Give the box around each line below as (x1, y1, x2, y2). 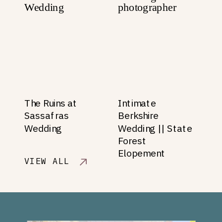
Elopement (118, 147, 166, 160)
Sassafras (24, 110, 69, 122)
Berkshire (118, 110, 159, 122)
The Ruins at (24, 97, 77, 110)
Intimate (118, 97, 156, 110)
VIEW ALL (24, 156, 70, 166)
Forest (118, 134, 147, 147)
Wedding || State (118, 122, 192, 135)
